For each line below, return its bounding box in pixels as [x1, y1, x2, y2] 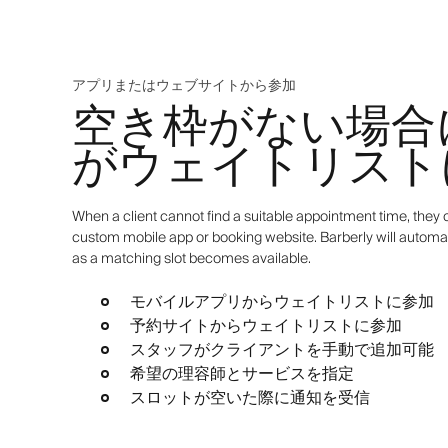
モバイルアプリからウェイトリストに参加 [129, 287, 434, 316]
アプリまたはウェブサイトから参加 [72, 73, 296, 98]
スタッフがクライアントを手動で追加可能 [129, 335, 434, 364]
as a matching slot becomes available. [72, 246, 311, 271]
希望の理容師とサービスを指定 [129, 359, 354, 388]
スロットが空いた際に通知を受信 [129, 383, 370, 412]
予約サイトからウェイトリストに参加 [129, 311, 402, 340]
